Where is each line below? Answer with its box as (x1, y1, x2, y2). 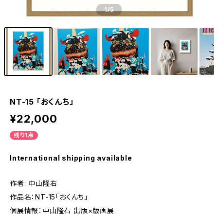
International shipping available (10, 154, 132, 162)
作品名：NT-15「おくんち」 (10, 193, 88, 201)
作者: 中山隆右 (10, 179, 57, 187)
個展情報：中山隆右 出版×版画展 (10, 206, 114, 215)
